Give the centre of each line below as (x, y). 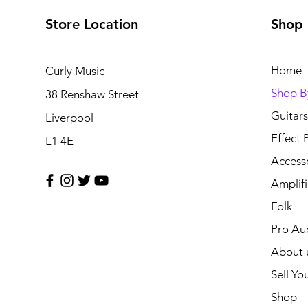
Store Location (91, 24)
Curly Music (75, 70)
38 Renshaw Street (92, 94)
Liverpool (69, 117)
